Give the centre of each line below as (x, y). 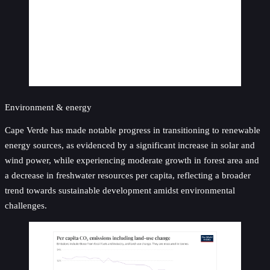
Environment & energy (48, 107)
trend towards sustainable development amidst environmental (120, 190)
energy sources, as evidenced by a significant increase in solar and (130, 145)
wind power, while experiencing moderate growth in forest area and (132, 160)
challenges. (26, 205)
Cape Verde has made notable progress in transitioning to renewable (133, 130)
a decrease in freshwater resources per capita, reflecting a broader (128, 175)
